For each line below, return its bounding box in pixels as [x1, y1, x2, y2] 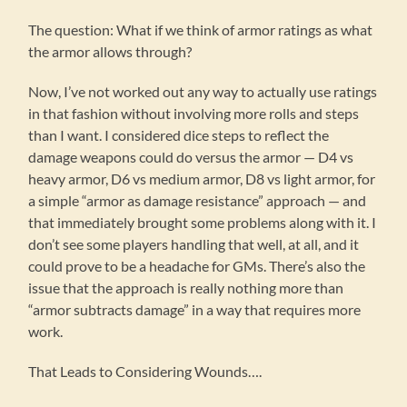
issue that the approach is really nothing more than [28, 279, 344, 297]
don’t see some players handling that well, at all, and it [28, 235, 360, 253]
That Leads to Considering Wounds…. [28, 362, 263, 381]
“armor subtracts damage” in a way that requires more [28, 301, 362, 319]
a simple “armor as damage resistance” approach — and [28, 192, 367, 210]
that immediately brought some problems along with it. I [28, 213, 377, 232]
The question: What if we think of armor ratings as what [28, 21, 373, 39]
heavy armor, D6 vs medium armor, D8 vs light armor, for [28, 170, 376, 188]
